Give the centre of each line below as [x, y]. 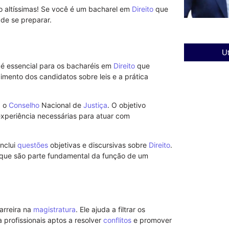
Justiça [95, 105]
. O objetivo [127, 105]
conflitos [117, 220]
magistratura [54, 209]
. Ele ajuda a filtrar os [110, 209]
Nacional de [61, 105]
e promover [152, 220]
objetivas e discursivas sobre [98, 145]
